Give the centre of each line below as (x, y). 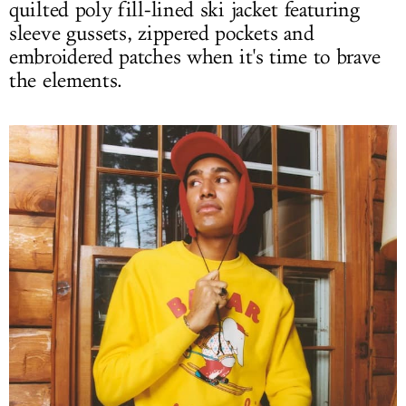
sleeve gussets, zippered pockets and (162, 34)
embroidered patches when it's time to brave (195, 57)
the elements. (66, 81)
